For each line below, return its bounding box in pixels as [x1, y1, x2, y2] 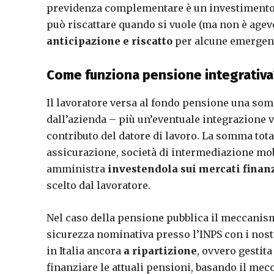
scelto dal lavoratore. [46, 179, 150, 191]
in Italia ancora [46, 245, 124, 257]
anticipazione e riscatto [46, 35, 172, 47]
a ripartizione [124, 245, 197, 257]
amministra [46, 163, 108, 175]
